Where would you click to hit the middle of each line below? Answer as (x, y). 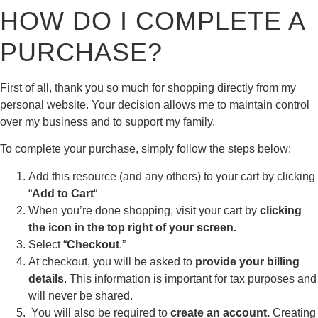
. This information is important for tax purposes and (190, 278)
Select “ (48, 244)
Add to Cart (63, 193)
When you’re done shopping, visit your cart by (144, 210)
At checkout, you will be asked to (112, 261)
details (46, 278)
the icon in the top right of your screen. (132, 227)
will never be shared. (81, 295)
